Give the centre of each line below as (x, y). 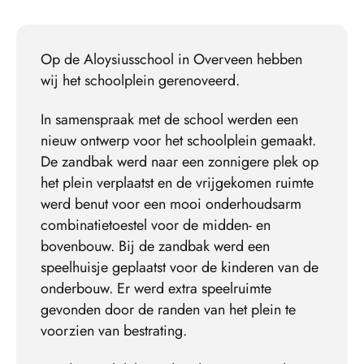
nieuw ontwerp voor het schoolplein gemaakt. (178, 140)
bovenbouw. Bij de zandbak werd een (155, 246)
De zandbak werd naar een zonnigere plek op (180, 161)
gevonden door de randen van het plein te (168, 309)
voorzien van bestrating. (114, 330)
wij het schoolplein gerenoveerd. (140, 80)
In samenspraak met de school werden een (169, 119)
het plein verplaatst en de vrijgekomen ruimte (177, 182)
